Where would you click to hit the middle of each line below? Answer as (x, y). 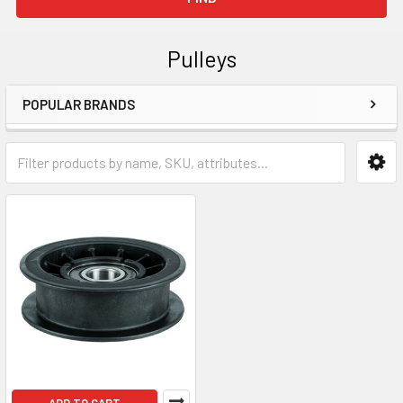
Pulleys (201, 58)
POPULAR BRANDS (79, 104)
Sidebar (67, 133)
